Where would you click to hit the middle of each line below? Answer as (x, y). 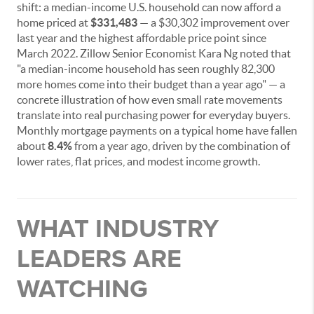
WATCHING (82, 289)
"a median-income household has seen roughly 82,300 (146, 69)
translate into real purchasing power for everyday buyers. (153, 115)
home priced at (54, 23)
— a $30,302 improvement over (213, 23)
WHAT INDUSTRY (118, 228)
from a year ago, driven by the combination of (181, 146)
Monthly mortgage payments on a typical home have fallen (157, 131)
